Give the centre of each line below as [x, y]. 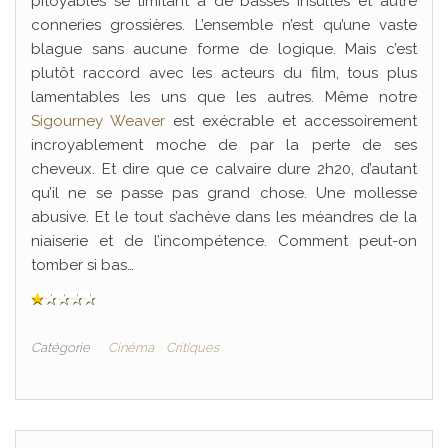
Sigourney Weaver [98, 121]
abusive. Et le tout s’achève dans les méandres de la [224, 217]
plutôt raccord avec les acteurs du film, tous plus [224, 73]
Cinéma [131, 347]
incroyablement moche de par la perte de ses [224, 145]
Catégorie [60, 347]
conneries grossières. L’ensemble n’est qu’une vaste [224, 25]
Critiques [192, 347]
